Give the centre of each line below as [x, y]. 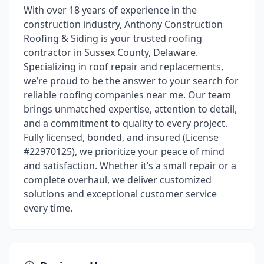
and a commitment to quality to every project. [126, 123]
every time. [48, 208]
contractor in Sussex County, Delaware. [111, 52]
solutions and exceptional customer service [120, 194]
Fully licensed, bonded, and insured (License [121, 137]
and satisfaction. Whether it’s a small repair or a [130, 166]
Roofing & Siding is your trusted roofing [113, 38]
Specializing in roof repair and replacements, [123, 67]
